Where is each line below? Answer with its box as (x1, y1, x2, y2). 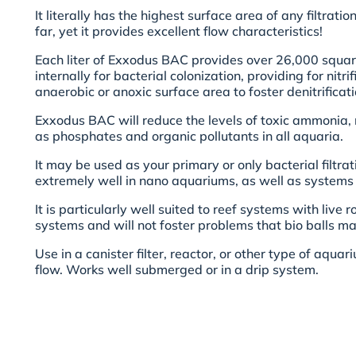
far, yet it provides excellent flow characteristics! (35, 23, 323, 40)
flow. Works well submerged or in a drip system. (35, 261, 319, 278)
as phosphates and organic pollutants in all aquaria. (35, 128, 343, 145)
